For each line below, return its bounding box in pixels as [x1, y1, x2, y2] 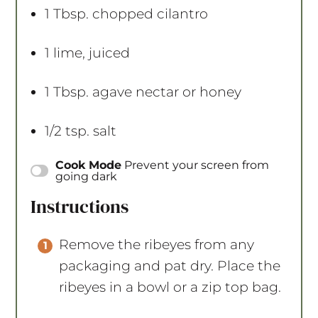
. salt [87, 122, 117, 139]
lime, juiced [50, 44, 131, 61]
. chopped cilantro [86, 5, 209, 22]
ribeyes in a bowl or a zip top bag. [59, 278, 285, 295]
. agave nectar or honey [86, 83, 242, 100]
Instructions [31, 193, 129, 219]
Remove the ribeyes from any [59, 236, 255, 253]
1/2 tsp [45, 122, 87, 139]
